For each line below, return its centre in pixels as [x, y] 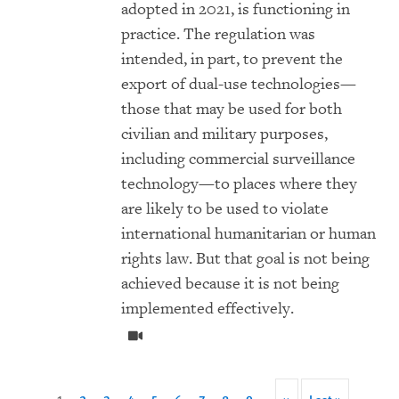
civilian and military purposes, [224, 134]
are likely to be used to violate [225, 209]
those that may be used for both [232, 110]
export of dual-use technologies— [239, 85]
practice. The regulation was [218, 35]
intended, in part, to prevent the [232, 60]
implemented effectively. [208, 309]
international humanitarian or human [248, 234]
